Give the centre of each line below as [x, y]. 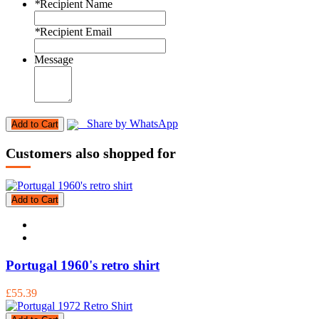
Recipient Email [76, 32]
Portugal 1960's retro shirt [83, 265]
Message [54, 59]
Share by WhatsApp [128, 124]
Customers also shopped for [91, 153]
